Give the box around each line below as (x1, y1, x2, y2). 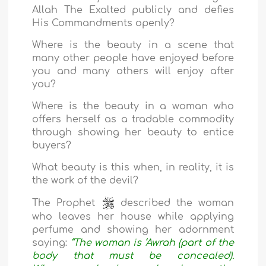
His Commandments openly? (32, 18, 175, 29)
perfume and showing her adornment (32, 224, 234, 236)
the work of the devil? (32, 175, 139, 186)
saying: (32, 237, 71, 249)
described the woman (115, 197, 234, 208)
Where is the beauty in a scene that (32, 40, 234, 51)
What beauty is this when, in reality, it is (32, 162, 234, 173)
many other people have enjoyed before (32, 53, 234, 64)
